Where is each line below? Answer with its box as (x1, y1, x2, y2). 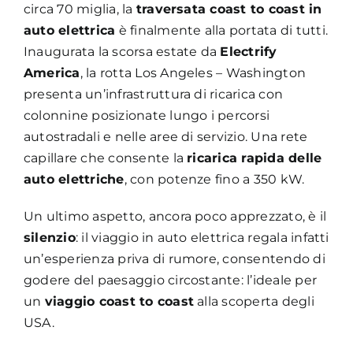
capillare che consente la (23, 150, 188, 165)
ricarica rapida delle (187, 150, 322, 165)
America (23, 65, 80, 80)
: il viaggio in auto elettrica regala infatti (75, 229, 329, 245)
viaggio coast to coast (44, 293, 194, 309)
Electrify (220, 43, 277, 59)
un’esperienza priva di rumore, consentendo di (23, 251, 325, 266)
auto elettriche (23, 171, 124, 187)
